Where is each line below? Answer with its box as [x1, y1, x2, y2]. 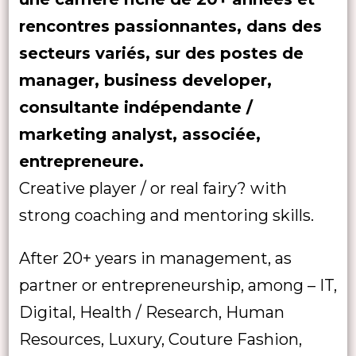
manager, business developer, [18, 70, 272, 90]
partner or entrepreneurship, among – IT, [18, 275, 337, 295]
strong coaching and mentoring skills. [18, 205, 318, 225]
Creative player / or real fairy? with [18, 178, 287, 198]
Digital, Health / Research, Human [18, 302, 284, 322]
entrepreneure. [18, 151, 149, 171]
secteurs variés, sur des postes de [18, 43, 304, 63]
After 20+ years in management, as [18, 248, 292, 268]
